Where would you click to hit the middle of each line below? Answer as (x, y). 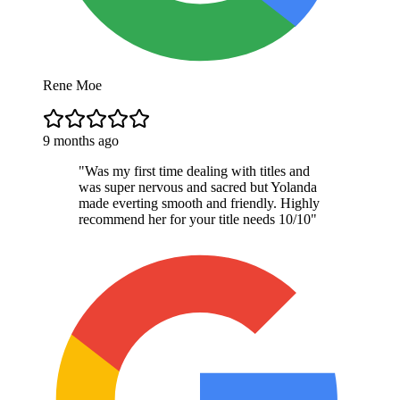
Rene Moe (72, 85)
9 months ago (81, 140)
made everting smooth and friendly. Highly (199, 203)
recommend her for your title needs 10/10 (195, 219)
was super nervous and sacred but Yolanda (198, 187)
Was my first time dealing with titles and (197, 171)
